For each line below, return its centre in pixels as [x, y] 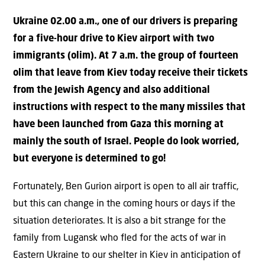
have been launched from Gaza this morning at [118, 125]
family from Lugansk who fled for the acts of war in [119, 239]
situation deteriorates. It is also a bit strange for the [119, 222]
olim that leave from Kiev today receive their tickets [130, 73]
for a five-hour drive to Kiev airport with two [114, 39]
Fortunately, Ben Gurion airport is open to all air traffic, [126, 187]
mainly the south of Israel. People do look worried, [126, 142]
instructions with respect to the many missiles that [129, 107]
